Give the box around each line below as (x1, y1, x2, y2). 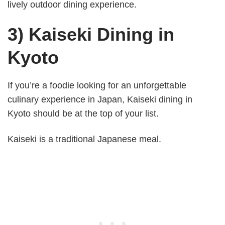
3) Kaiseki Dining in (8, 24, 174, 45)
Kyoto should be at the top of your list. (8, 108, 159, 119)
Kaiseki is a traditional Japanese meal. (8, 134, 161, 145)
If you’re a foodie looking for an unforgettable (8, 80, 186, 90)
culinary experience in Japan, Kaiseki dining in (8, 94, 192, 104)
